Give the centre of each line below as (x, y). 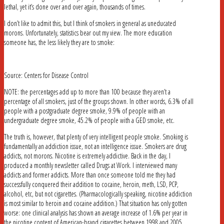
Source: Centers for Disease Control (46, 75)
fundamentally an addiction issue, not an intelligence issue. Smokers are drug (95, 146)
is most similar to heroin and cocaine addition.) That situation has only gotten (95, 203)
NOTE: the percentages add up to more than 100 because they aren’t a (87, 92)
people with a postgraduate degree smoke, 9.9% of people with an (84, 111)
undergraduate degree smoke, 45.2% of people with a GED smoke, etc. (89, 120)
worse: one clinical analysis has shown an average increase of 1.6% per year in (96, 213)
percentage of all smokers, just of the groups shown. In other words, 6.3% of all (99, 101)
